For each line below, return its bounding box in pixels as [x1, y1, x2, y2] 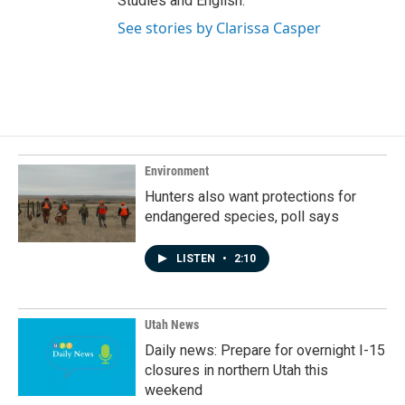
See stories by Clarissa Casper [118, 18, 321, 39]
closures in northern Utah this [145, 362, 328, 380]
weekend [145, 381, 202, 400]
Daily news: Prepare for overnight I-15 [145, 342, 385, 360]
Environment [145, 164, 209, 179]
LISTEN [176, 252, 218, 266]
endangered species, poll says [145, 208, 339, 226]
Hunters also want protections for [145, 188, 356, 206]
